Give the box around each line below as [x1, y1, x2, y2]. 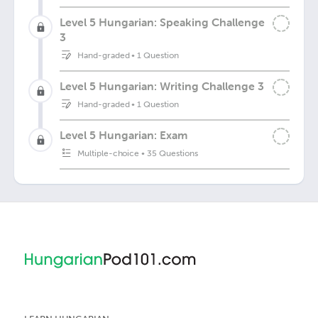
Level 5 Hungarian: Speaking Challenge [60, 15, 265, 29]
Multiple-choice [77, 148, 140, 158]
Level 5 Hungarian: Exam [60, 128, 187, 142]
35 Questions [147, 148, 198, 158]
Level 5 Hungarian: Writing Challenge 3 [60, 79, 264, 93]
